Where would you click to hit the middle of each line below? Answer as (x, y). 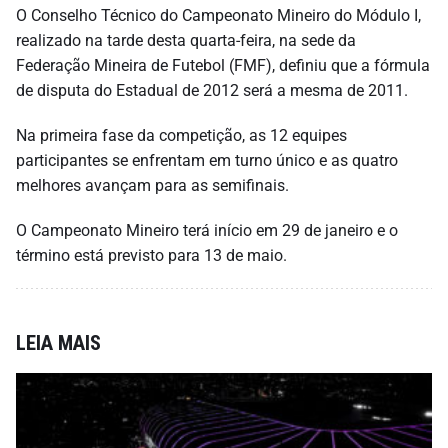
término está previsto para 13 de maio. (151, 255)
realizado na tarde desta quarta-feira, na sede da (186, 40)
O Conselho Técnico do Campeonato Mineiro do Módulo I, (218, 15)
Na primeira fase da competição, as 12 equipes (181, 135)
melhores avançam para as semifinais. (152, 185)
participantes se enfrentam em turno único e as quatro (207, 160)
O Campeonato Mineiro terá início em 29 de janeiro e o (207, 230)
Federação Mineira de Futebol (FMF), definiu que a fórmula (223, 65)
